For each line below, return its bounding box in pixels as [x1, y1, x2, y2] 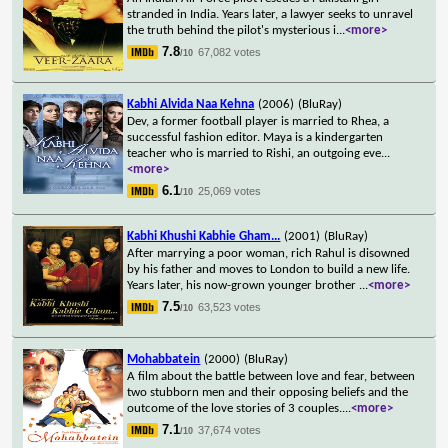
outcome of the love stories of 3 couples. [127, 401, 343, 415]
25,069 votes [198, 184, 262, 197]
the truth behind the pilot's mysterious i [127, 23, 337, 37]
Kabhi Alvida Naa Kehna [127, 97, 255, 111]
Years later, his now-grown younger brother [127, 278, 360, 292]
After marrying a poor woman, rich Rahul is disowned [127, 246, 411, 260]
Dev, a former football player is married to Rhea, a [127, 114, 390, 128]
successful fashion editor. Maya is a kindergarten [127, 130, 384, 144]
